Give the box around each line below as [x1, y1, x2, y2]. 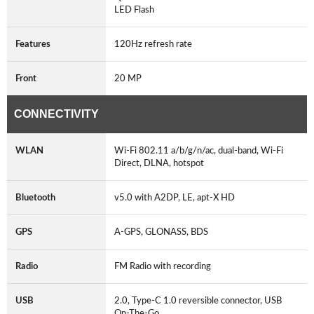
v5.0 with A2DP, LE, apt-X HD [114, 192, 239, 203]
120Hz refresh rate [114, 39, 196, 49]
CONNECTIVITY [14, 107, 99, 120]
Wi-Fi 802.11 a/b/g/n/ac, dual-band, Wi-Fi [114, 145, 283, 156]
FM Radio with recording [114, 261, 215, 271]
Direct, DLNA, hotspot [114, 158, 208, 168]
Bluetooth [15, 192, 55, 203]
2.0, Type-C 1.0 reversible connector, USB [114, 295, 282, 306]
